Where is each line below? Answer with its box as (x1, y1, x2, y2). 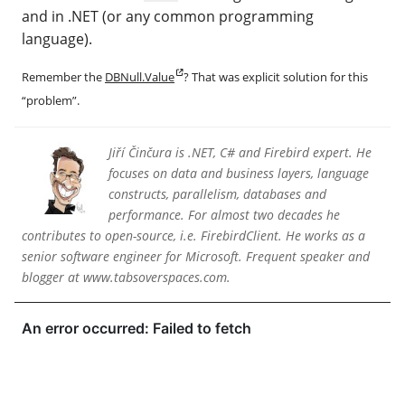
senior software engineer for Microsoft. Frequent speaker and (22, 247, 370, 265)
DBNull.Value (105, 68, 174, 85)
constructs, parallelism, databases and (108, 184, 326, 202)
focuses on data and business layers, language (108, 164, 369, 182)
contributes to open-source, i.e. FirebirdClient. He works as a (22, 226, 365, 244)
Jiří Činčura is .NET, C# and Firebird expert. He (108, 143, 372, 161)
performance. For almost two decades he (108, 205, 340, 223)
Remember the (22, 68, 105, 85)
